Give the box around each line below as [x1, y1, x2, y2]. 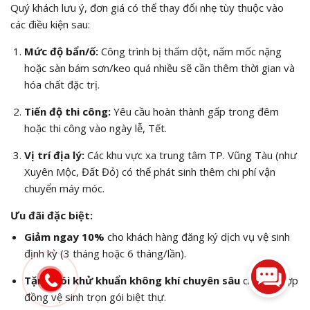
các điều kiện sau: [10, 17, 90, 31]
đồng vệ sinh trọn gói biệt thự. [24, 290, 166, 304]
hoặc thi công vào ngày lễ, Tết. [24, 120, 167, 135]
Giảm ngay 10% [24, 230, 104, 244]
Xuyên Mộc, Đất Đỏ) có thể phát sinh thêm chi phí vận [24, 164, 275, 179]
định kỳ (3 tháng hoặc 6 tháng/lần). [24, 246, 186, 261]
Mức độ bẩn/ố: [24, 44, 98, 58]
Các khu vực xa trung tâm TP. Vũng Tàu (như [84, 147, 297, 162]
